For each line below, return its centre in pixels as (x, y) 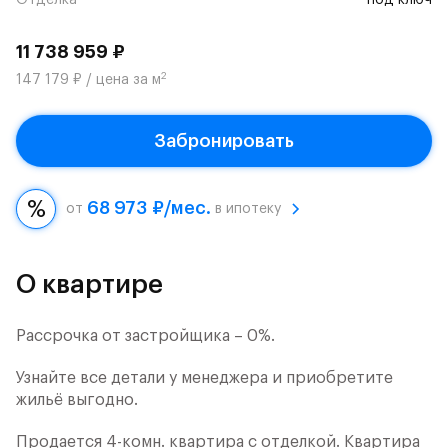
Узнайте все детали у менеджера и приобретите (204, 378)
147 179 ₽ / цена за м (88, 80)
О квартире (89, 285)
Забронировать (224, 141)
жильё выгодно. (77, 400)
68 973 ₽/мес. (149, 208)
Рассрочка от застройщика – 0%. (145, 336)
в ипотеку (246, 208)
